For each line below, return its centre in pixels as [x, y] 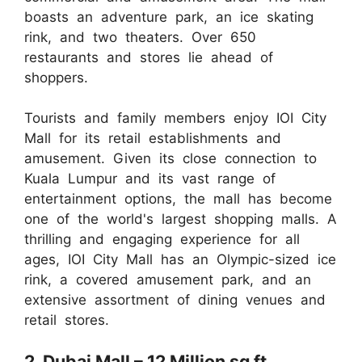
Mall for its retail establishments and [153, 139]
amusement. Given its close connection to [170, 159]
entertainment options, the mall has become [178, 199]
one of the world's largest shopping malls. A [181, 219]
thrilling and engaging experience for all [162, 240]
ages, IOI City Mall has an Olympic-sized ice [180, 260]
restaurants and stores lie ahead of [149, 57]
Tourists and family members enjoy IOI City [175, 118]
